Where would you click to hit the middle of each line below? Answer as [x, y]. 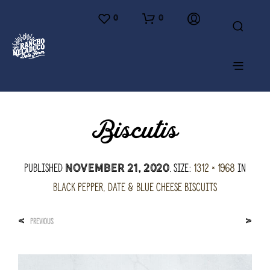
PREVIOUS [42, 221]
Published [45, 168]
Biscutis [135, 131]
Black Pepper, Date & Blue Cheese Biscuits [135, 187]
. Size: [181, 168]
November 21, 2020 [117, 168]
